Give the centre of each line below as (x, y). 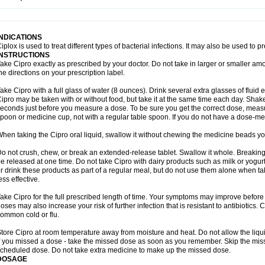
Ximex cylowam (94, 16)
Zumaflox (243, 16)
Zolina (215, 16)
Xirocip (134, 16)
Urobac (245, 8)
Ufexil (80, 8)
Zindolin (189, 16)
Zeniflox (161, 16)
